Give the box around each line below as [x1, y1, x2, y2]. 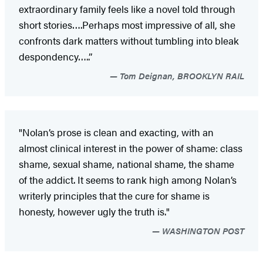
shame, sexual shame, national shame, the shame [19, 156, 234, 171]
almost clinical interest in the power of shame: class [19, 140, 242, 155]
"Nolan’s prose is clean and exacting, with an [19, 124, 214, 139]
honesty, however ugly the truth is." [19, 204, 170, 218]
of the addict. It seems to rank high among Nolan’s [19, 172, 237, 187]
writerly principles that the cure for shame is [19, 188, 210, 203]
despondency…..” [19, 49, 92, 63]
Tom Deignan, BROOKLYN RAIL [117, 69, 244, 82]
